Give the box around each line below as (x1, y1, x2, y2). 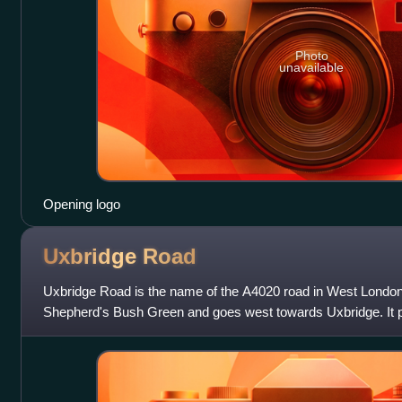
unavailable (279, 60, 345, 75)
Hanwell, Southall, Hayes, (42, 324, 193, 340)
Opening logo (42, 196, 120, 212)
